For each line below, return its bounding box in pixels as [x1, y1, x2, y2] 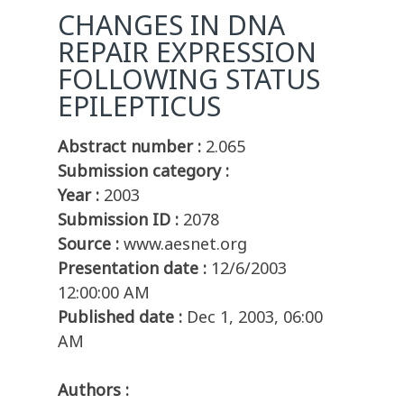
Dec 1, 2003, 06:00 [187, 306, 323, 328]
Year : [58, 184, 99, 207]
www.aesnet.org [124, 233, 247, 255]
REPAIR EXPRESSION [58, 33, 317, 71]
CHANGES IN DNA [58, 6, 285, 44]
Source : [58, 233, 119, 255]
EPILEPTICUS [58, 87, 221, 125]
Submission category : [58, 160, 229, 182]
